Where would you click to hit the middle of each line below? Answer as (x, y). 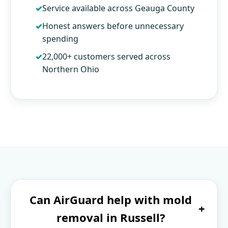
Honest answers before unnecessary (113, 26)
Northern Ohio (70, 69)
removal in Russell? (111, 217)
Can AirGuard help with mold (111, 199)
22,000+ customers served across (106, 56)
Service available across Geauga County (118, 8)
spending (60, 38)
